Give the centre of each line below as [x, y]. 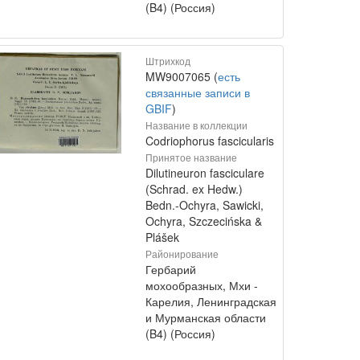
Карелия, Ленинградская [211, 301]
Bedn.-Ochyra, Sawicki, [205, 205]
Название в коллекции [196, 125]
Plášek [162, 237]
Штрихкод [168, 61]
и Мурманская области [206, 317]
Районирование [182, 254]
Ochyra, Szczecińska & [204, 221]
